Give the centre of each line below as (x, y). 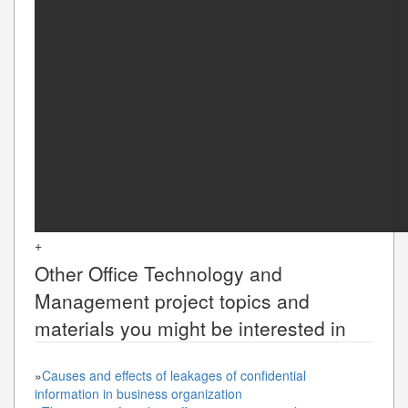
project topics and (229, 300)
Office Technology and (185, 273)
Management (92, 300)
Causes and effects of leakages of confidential (174, 375)
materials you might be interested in (190, 327)
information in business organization (138, 393)
